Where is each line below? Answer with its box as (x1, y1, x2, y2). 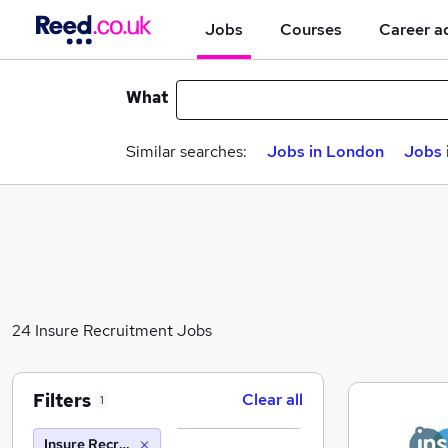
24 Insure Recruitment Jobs (12, 319, 212, 341)
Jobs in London (267, 141, 384, 162)
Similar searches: (126, 141, 247, 162)
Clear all (242, 389, 303, 410)
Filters (33, 388, 91, 412)
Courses (280, 18, 342, 40)
